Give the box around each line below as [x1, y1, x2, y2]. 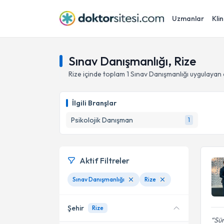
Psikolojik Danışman [71, 115, 133, 124]
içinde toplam [81, 69, 126, 78]
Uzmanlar [172, 14, 204, 23]
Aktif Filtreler [79, 155, 129, 165]
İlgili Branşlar [72, 98, 116, 107]
